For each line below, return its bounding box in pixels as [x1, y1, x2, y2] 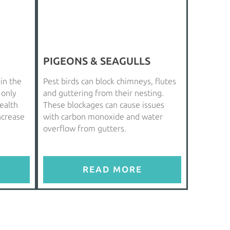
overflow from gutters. [43, 123, 126, 133]
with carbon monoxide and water [43, 111, 163, 122]
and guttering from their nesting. [43, 88, 164, 98]
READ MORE [82, 164, 142, 175]
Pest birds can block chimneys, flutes [43, 76, 176, 86]
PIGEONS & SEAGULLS [43, 54, 150, 67]
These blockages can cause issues [43, 100, 164, 110]
